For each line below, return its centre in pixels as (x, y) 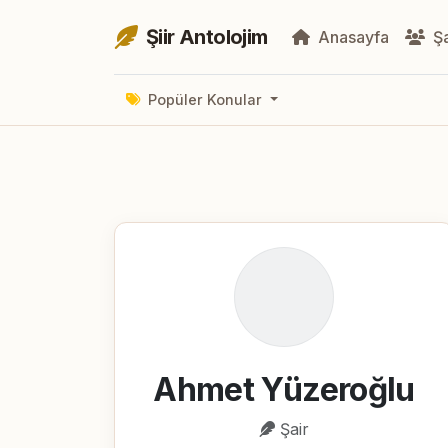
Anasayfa (351, 37)
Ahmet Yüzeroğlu (284, 389)
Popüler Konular (205, 100)
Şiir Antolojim (207, 37)
